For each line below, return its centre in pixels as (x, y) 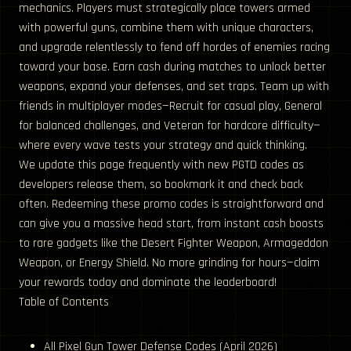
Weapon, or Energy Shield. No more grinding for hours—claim (169, 263)
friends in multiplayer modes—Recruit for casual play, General (170, 107)
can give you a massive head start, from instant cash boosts (171, 224)
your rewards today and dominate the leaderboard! (148, 283)
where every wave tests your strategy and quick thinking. (163, 146)
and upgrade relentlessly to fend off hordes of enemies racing (174, 48)
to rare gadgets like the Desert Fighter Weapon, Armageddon (174, 244)
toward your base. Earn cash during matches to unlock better (172, 67)
